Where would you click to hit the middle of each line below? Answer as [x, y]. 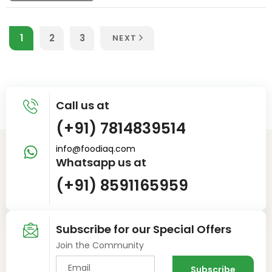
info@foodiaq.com [96, 148]
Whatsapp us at [101, 162]
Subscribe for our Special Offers [144, 229]
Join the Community [100, 245]
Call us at [83, 105]
